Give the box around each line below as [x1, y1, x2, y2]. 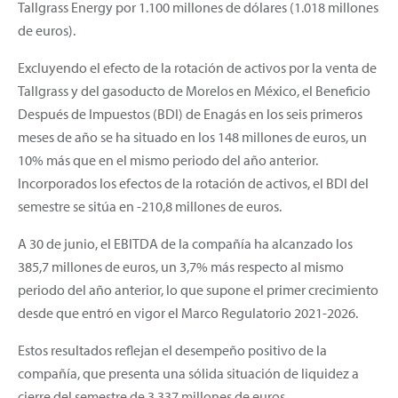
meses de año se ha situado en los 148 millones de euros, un [18, 127, 367, 146]
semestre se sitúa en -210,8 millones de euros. [18, 196, 282, 215]
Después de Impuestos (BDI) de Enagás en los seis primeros [18, 104, 362, 123]
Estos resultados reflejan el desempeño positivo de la [18, 340, 327, 359]
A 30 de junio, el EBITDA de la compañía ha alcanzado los [18, 234, 353, 252]
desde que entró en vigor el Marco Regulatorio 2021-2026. [18, 303, 358, 322]
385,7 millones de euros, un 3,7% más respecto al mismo [18, 257, 344, 275]
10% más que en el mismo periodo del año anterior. [18, 150, 318, 169]
